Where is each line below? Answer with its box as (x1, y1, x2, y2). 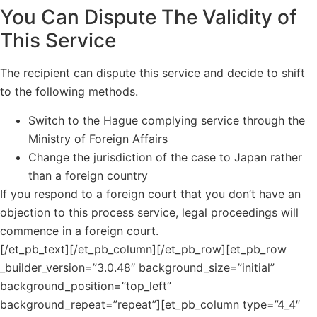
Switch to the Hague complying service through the (28, 113, 305, 127)
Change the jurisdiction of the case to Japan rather (28, 149, 302, 164)
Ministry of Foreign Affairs (28, 131, 168, 146)
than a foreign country (28, 168, 148, 183)
